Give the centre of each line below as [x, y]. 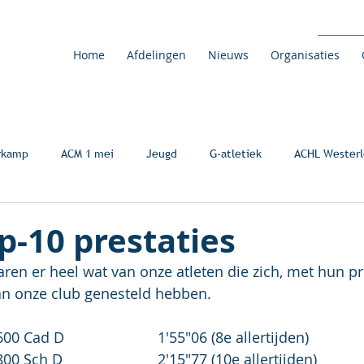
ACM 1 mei [87, 153]
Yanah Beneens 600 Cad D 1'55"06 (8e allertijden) [233, 337]
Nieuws [228, 55]
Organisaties [305, 55]
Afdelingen [156, 55]
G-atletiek [236, 153]
